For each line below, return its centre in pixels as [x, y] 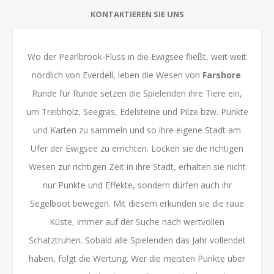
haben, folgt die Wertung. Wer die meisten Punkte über [137, 258]
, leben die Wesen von [157, 75]
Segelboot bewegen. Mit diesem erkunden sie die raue [137, 203]
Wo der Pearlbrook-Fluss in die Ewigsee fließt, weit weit [137, 56]
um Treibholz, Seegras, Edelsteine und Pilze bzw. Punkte [137, 111]
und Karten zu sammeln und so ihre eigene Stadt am [137, 130]
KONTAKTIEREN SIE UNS [137, 14]
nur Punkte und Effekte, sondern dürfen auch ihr [137, 185]
